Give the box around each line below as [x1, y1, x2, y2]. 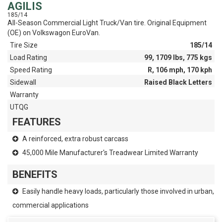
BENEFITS [12, 168, 57, 181]
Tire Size [10, 41, 38, 50]
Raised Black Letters [144, 78, 212, 87]
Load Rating [10, 54, 47, 62]
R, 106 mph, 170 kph [148, 66, 212, 74]
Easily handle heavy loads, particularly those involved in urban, [21, 187, 214, 196]
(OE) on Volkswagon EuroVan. [7, 29, 100, 37]
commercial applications [12, 201, 89, 210]
